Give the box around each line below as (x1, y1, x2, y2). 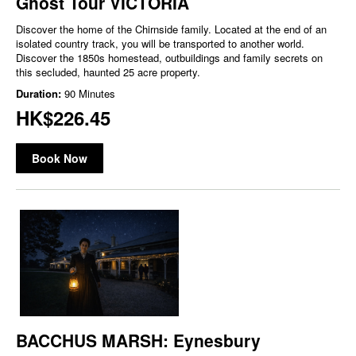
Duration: (16, 86, 64, 102)
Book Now (32, 150, 87, 167)
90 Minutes (64, 86, 115, 102)
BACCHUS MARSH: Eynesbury (16, 327, 261, 352)
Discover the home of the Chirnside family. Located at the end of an (16, 21, 327, 37)
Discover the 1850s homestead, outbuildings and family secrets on (16, 50, 323, 66)
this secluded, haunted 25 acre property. (16, 64, 200, 80)
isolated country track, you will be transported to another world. (16, 36, 304, 52)
